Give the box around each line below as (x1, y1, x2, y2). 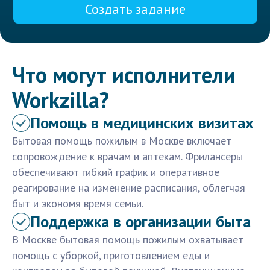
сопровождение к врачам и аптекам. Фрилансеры (12, 149, 243, 164)
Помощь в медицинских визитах (30, 113, 254, 133)
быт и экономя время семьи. (12, 196, 143, 211)
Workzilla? (12, 86, 109, 115)
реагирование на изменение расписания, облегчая (12, 181, 245, 195)
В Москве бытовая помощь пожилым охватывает (12, 233, 243, 247)
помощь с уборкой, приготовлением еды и (12, 248, 210, 263)
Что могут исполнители (12, 60, 236, 89)
